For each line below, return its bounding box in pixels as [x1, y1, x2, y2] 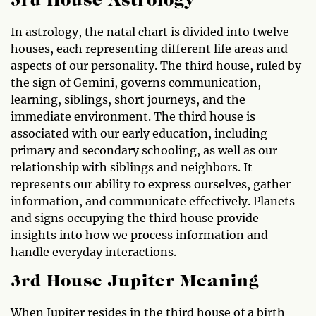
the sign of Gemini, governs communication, [11, 75, 261, 90]
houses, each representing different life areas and [11, 42, 288, 56]
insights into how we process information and [11, 228, 268, 242]
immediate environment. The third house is [11, 109, 255, 123]
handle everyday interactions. [11, 245, 176, 259]
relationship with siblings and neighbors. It [11, 160, 253, 174]
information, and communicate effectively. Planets [11, 194, 295, 208]
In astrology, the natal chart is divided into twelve [11, 25, 289, 39]
